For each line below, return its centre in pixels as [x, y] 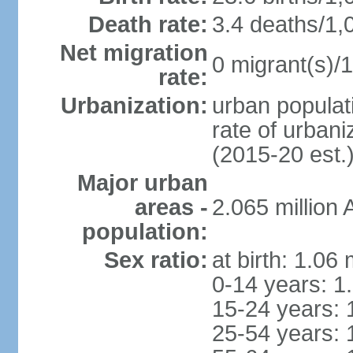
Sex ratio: [156, 260]
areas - [171, 207]
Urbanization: [134, 106]
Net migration [134, 53]
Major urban [142, 183]
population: [145, 232]
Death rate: [148, 24]
